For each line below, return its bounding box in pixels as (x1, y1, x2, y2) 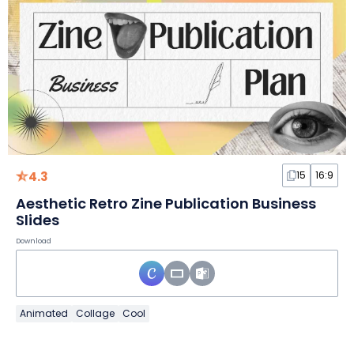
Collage (76, 307, 115, 321)
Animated (20, 307, 68, 321)
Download (16, 236, 51, 247)
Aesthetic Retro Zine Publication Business (16, 194, 316, 214)
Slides (16, 210, 59, 231)
